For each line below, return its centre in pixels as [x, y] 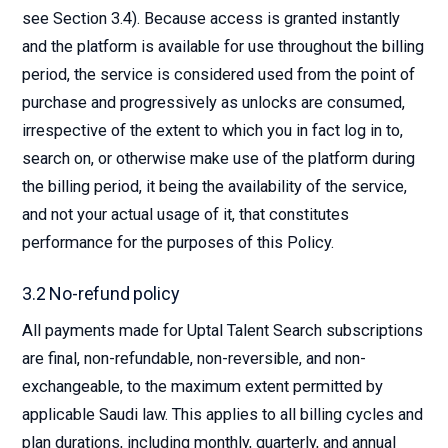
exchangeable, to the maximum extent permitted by [202, 386]
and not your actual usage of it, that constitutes [185, 214]
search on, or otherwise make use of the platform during [218, 158]
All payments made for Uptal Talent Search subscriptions [222, 330]
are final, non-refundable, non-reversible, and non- [194, 358]
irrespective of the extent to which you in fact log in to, [212, 130]
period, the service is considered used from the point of [218, 74]
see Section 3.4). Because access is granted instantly [211, 18]
